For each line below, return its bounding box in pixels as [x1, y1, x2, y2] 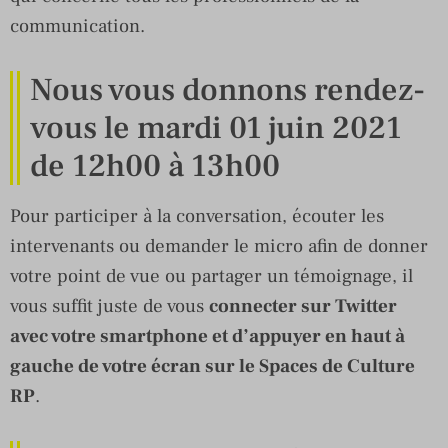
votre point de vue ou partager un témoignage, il [10, 263, 413, 288]
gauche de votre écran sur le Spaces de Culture [10, 353, 415, 378]
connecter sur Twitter [209, 293, 397, 318]
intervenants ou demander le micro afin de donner [10, 233, 428, 258]
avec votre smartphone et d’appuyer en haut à [10, 323, 405, 348]
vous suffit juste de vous [10, 293, 209, 318]
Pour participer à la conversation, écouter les [10, 203, 384, 228]
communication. [10, 13, 145, 38]
